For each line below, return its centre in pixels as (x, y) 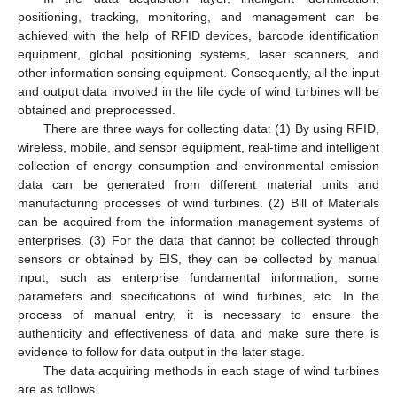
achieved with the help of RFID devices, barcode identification (198, 36)
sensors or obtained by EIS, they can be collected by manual (198, 259)
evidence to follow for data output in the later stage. (161, 352)
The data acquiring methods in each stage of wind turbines (211, 371)
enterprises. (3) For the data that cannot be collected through (198, 241)
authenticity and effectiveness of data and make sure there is (198, 334)
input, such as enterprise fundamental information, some (198, 278)
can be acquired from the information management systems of (198, 222)
